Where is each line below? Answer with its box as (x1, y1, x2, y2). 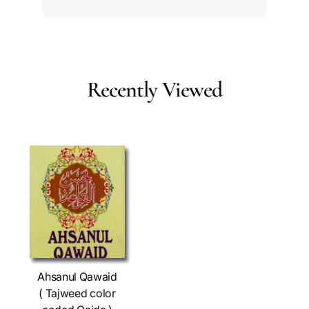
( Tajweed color (39, 286, 116, 301)
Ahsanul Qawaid (37, 270, 117, 284)
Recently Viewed (87, 76, 222, 103)
